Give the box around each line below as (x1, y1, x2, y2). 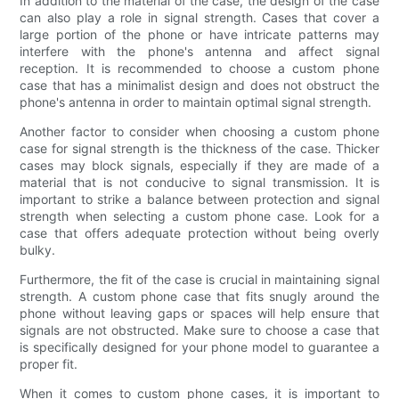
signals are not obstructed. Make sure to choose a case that (20, 322, 379, 338)
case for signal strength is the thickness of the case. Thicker (20, 140, 379, 156)
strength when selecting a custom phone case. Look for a (20, 208, 379, 224)
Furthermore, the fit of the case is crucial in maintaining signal (20, 271, 379, 287)
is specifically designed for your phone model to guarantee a (20, 338, 379, 354)
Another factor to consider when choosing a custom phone (20, 123, 379, 139)
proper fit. (20, 355, 78, 371)
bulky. (20, 241, 56, 257)
